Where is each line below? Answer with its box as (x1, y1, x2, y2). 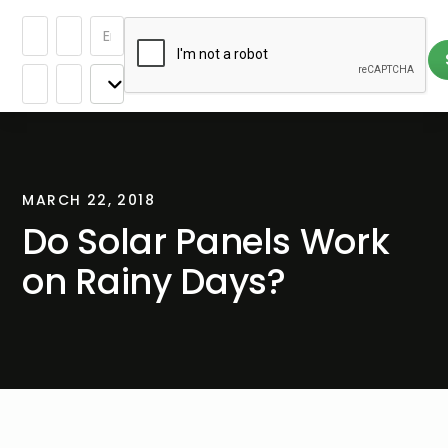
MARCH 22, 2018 (22, 190, 155, 210)
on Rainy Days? (22, 257, 286, 306)
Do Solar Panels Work (22, 217, 390, 266)
